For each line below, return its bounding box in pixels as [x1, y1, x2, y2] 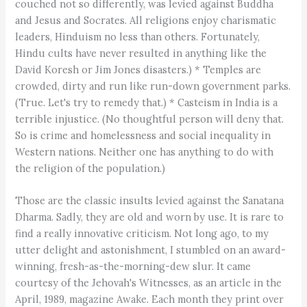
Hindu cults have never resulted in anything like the [15, 46, 267, 60]
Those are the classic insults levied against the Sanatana [15, 194, 284, 208]
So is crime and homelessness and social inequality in [15, 128, 271, 142]
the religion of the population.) [15, 161, 166, 175]
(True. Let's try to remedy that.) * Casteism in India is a [15, 95, 278, 109]
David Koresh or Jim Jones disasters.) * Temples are [15, 62, 262, 76]
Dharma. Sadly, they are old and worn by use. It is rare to [15, 210, 284, 224]
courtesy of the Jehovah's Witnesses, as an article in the [15, 276, 282, 290]
